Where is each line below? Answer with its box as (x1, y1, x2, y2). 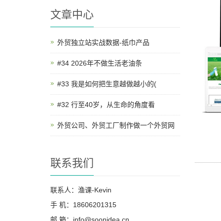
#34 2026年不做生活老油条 (57, 59, 142, 67)
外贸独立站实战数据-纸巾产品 (57, 38, 149, 46)
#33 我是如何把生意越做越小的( (57, 80, 156, 88)
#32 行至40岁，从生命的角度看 (57, 101, 155, 109)
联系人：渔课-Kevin (50, 186, 111, 194)
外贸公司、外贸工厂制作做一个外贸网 (57, 121, 175, 129)
